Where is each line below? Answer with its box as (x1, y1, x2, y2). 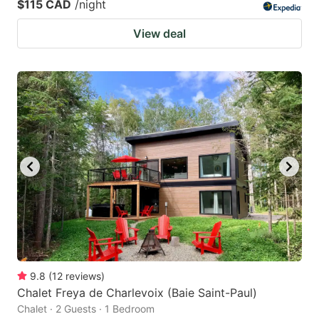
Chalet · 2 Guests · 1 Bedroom (17, 302, 155, 315)
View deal (133, 26, 186, 41)
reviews (66, 269, 101, 282)
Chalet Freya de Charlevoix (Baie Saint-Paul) (17, 285, 257, 300)
